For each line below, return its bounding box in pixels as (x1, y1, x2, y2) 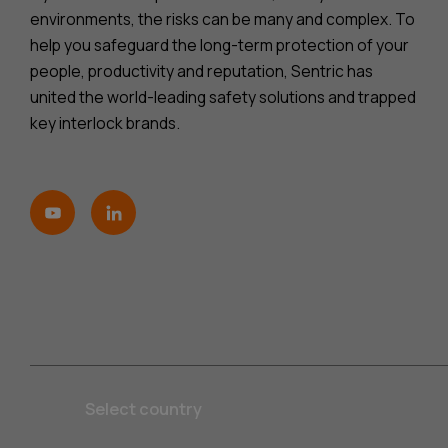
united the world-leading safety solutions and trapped (30, 86, 416, 109)
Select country (85, 398, 202, 420)
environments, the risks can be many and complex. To (30, 8, 415, 31)
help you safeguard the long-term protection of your (30, 34, 409, 57)
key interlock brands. (30, 112, 180, 135)
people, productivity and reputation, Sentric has (30, 60, 373, 83)
